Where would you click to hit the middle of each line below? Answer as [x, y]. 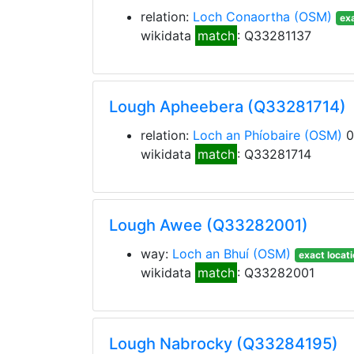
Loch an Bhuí [211, 254]
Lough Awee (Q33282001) [209, 225]
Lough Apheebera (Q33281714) [228, 107]
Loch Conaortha [241, 17]
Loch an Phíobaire [247, 135]
